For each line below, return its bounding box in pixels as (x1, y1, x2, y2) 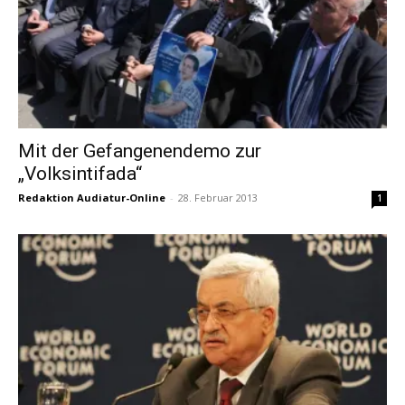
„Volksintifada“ (18, 162, 142, 184)
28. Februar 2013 (178, 190, 258, 204)
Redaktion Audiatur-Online (18, 190, 165, 204)
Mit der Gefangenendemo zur (18, 139, 261, 162)
